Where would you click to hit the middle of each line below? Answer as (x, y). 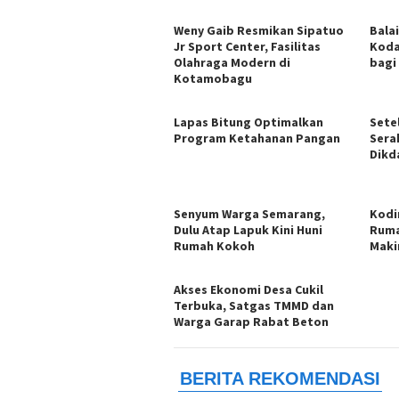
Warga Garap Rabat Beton (251, 321)
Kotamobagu (213, 78)
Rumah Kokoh (214, 245)
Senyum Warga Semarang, (249, 213)
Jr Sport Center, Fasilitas (247, 46)
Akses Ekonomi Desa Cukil (248, 289)
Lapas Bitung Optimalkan (248, 122)
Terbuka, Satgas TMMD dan (254, 305)
